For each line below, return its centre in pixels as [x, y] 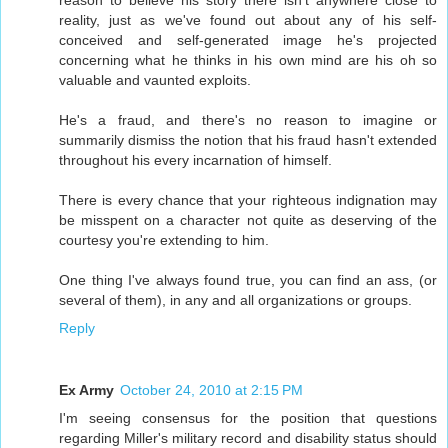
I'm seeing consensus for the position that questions [248, 417]
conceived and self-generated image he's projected [248, 39]
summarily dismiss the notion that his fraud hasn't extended [248, 139]
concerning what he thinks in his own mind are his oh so [248, 59]
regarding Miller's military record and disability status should [248, 437]
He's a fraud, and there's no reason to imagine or [248, 119]
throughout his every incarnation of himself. [195, 159]
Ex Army [86, 389]
